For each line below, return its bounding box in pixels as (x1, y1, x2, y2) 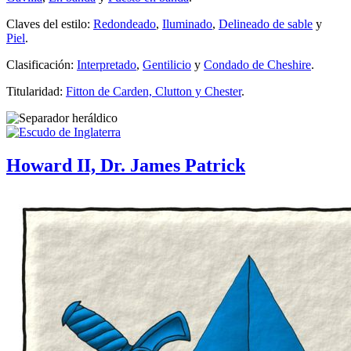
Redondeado (93, 16, 156, 31)
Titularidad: (6, 84, 66, 98)
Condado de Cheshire (204, 57, 311, 71)
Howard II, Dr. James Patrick (6, 154, 245, 175)
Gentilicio (143, 57, 191, 71)
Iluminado (162, 16, 212, 31)
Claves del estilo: (6, 16, 93, 31)
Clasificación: (6, 57, 77, 71)
